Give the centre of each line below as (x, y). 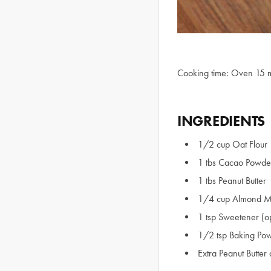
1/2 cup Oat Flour (233, 144)
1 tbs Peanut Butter (232, 181)
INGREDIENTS (221, 121)
